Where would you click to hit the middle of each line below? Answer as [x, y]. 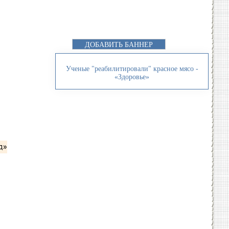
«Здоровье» [132, 77]
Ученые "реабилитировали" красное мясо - [132, 69]
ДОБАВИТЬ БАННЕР [119, 45]
